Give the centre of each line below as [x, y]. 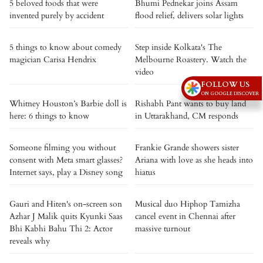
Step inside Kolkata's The [178, 47]
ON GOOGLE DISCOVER [230, 93]
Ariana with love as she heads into [194, 160]
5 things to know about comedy [65, 47]
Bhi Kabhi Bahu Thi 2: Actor [61, 229]
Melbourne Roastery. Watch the [191, 60]
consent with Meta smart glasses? [66, 160]
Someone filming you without [63, 148]
